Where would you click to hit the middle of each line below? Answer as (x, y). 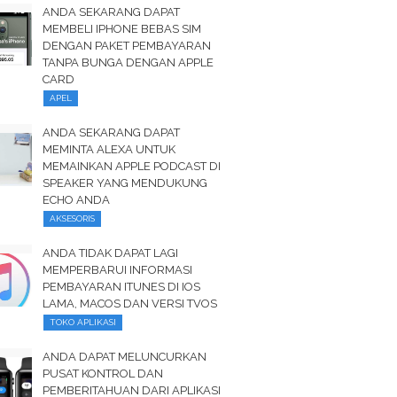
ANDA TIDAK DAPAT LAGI (111, 253)
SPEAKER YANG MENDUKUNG (125, 183)
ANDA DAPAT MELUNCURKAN (125, 357)
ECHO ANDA (77, 200)
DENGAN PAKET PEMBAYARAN (127, 46)
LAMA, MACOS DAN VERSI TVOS (130, 304)
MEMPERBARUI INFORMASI (118, 270)
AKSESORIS (73, 218)
